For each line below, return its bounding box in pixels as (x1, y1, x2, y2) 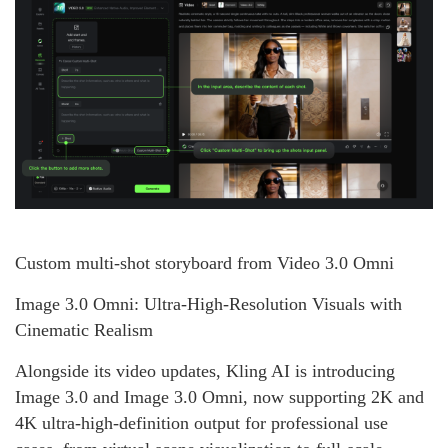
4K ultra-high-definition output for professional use (15, 412, 388, 433)
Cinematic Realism (15, 319, 153, 340)
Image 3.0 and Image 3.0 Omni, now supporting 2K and (15, 386, 424, 407)
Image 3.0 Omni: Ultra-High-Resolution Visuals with (15, 293, 402, 314)
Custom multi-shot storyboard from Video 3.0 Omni (15, 252, 394, 273)
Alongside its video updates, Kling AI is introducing (15, 360, 395, 381)
